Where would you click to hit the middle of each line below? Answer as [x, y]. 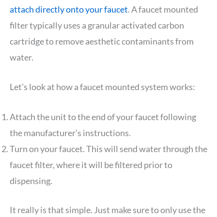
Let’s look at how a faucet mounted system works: [102, 87]
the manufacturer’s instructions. [70, 133]
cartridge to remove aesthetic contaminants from [102, 41]
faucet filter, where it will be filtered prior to [91, 165]
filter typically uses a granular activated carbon [97, 25]
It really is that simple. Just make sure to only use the [108, 210]
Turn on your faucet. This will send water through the [108, 149]
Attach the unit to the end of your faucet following [103, 117]
